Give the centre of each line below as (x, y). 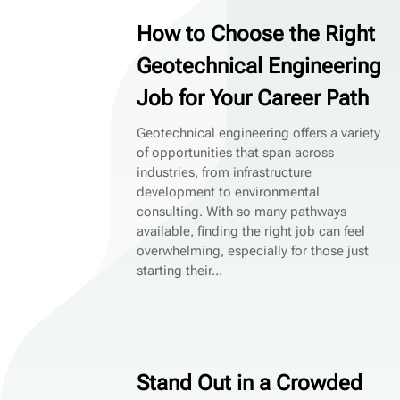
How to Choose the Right (256, 33)
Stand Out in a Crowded (250, 383)
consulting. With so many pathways (242, 211)
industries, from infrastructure (225, 172)
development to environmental (229, 192)
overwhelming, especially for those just (253, 250)
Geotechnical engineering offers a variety (259, 133)
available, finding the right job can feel (251, 231)
